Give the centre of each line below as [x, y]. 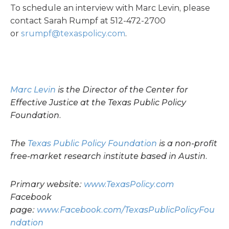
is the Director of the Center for [122, 90]
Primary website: [47, 184]
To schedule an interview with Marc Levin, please [110, 8]
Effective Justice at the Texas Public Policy [98, 102]
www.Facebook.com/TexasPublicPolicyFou [126, 210]
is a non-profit [187, 143]
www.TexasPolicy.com [129, 184]
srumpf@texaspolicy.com [73, 33]
